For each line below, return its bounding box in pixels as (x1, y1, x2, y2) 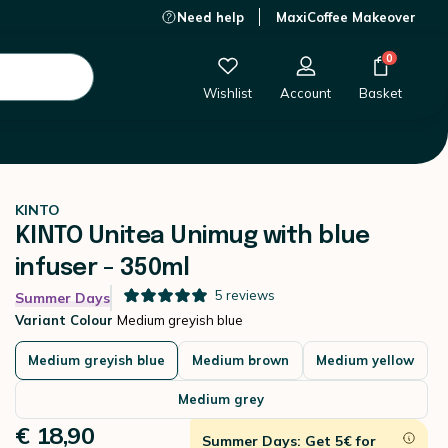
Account (280, 85, 331, 101)
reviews (225, 287, 275, 303)
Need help (177, 9, 244, 25)
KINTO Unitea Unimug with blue (14, 224, 370, 249)
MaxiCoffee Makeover (276, 9, 416, 25)
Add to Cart (260, 41, 346, 59)
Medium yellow (316, 352, 415, 368)
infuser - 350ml (14, 256, 190, 281)
